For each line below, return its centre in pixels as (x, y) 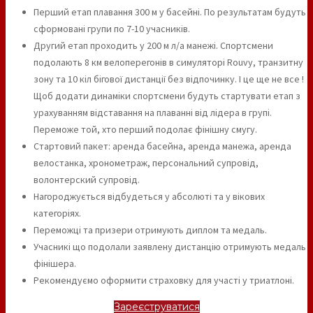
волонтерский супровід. (87, 179)
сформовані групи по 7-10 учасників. (112, 28)
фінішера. (55, 263)
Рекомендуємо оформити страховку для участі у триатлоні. (164, 280)
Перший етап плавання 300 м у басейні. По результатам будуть (170, 12)
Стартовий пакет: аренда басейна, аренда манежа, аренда (162, 146)
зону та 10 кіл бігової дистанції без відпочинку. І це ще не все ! (169, 79)
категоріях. (57, 213)
